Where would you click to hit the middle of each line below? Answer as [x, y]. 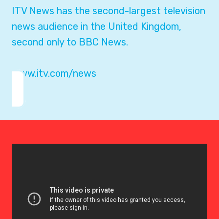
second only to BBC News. [70, 42]
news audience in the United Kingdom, [97, 26]
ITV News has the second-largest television [109, 11]
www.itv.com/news [54, 73]
